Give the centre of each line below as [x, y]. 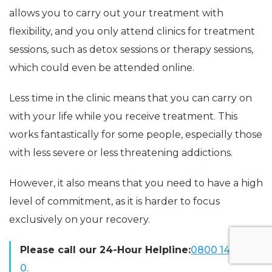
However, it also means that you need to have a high [136, 183]
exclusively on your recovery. [80, 220]
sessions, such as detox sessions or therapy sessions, [131, 50]
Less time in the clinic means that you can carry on [131, 98]
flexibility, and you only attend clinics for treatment [132, 32]
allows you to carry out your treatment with [116, 13]
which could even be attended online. [102, 68]
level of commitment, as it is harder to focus [114, 202]
